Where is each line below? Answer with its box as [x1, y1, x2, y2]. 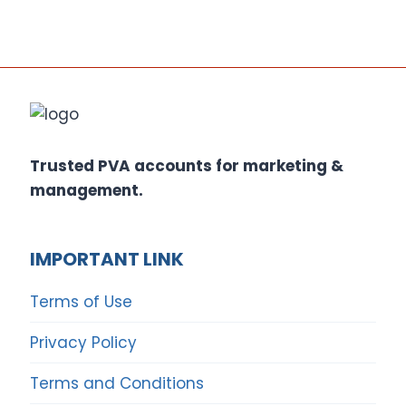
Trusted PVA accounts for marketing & [30, 155, 344, 178]
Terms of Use [30, 290, 133, 313]
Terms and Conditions [30, 372, 205, 394]
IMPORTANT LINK [30, 246, 185, 273]
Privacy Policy [30, 331, 138, 353]
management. [30, 179, 144, 202]
